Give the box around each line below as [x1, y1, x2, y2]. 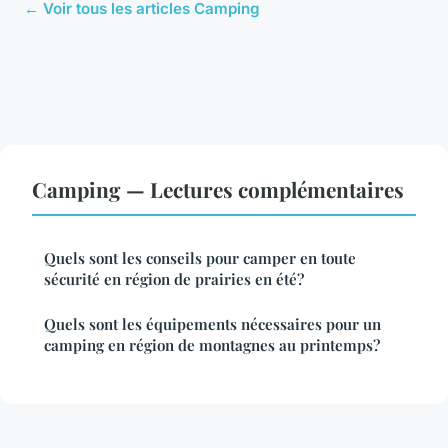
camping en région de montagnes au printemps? [44, 334, 380, 355]
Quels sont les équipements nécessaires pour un [44, 313, 381, 334]
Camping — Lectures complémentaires [32, 174, 404, 203]
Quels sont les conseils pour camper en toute [44, 247, 356, 268]
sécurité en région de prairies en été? [44, 268, 304, 289]
